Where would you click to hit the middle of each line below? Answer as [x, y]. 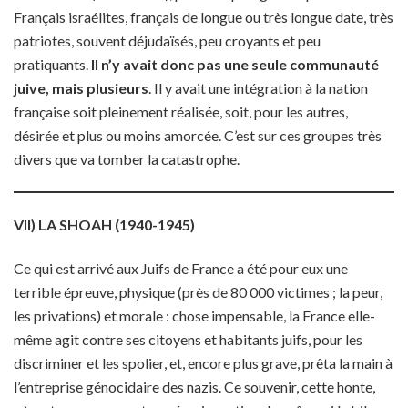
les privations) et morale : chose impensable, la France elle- [194, 316]
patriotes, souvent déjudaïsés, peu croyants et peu [167, 41]
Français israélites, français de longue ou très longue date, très [204, 17]
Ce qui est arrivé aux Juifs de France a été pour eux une [181, 268]
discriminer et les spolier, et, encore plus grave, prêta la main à [203, 363]
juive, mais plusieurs [81, 88]
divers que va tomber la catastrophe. [127, 159]
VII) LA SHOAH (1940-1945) [104, 224]
